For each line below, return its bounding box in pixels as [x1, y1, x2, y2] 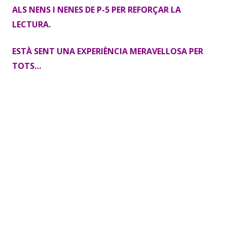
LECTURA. [12, 19, 51, 30]
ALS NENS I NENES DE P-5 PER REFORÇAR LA [12, 4, 181, 15]
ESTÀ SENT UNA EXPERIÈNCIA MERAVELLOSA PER [12, 46, 203, 57]
